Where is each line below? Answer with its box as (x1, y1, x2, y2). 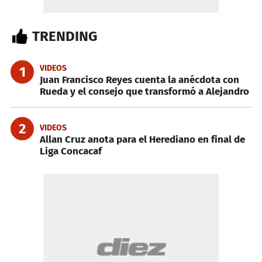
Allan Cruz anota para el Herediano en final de (40, 133, 245, 146)
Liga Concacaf (40, 145, 102, 157)
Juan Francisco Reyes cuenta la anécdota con (40, 74, 239, 86)
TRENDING (32, 28, 97, 44)
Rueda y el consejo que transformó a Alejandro (40, 85, 249, 98)
